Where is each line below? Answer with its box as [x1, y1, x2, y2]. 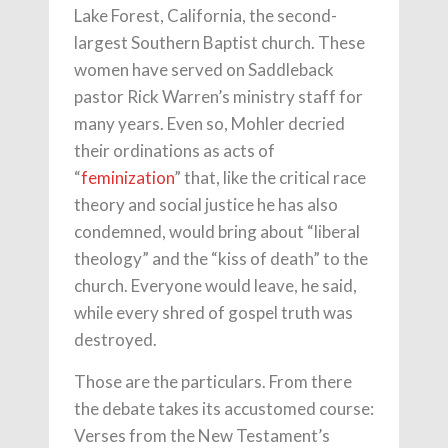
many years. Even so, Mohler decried [74, 113, 345, 135]
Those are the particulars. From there [74, 371, 352, 393]
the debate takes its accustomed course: [74, 398, 374, 420]
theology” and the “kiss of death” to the [74, 248, 368, 270]
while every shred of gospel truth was [74, 302, 353, 324]
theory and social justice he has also [74, 194, 338, 216]
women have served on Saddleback [74, 59, 334, 81]
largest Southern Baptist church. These [74, 32, 365, 54]
